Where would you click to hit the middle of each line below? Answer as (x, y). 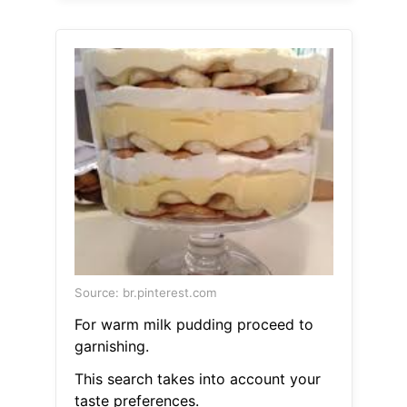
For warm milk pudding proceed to (194, 325)
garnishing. (111, 347)
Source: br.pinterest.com (145, 293)
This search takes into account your (197, 379)
